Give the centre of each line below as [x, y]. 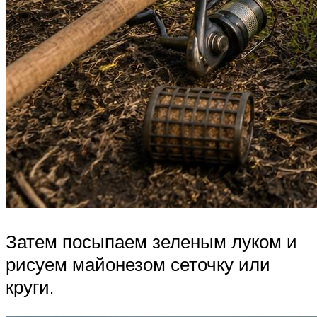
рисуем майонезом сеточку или [138, 264]
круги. [30, 287]
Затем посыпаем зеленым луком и [151, 242]
